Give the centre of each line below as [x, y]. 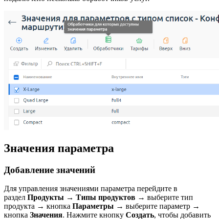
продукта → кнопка [38, 206]
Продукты [47, 197]
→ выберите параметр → [158, 206]
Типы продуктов [105, 197]
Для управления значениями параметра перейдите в [91, 189]
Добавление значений [50, 170]
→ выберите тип [164, 197]
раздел [16, 197]
